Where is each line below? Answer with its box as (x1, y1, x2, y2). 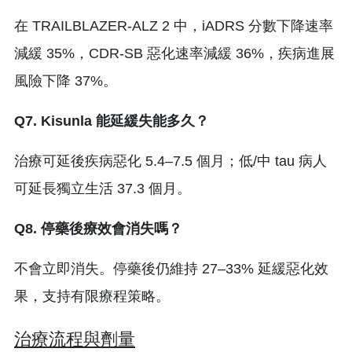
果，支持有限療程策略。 (14, 288, 170, 304)
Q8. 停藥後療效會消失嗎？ (14, 220, 182, 236)
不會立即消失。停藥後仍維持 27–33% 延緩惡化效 (14, 260, 328, 277)
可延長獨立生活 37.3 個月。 (14, 180, 191, 196)
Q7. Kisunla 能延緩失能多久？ (14, 112, 209, 129)
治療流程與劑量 (14, 328, 135, 349)
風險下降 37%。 (14, 72, 117, 89)
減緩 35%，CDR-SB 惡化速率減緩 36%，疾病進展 (14, 45, 335, 61)
